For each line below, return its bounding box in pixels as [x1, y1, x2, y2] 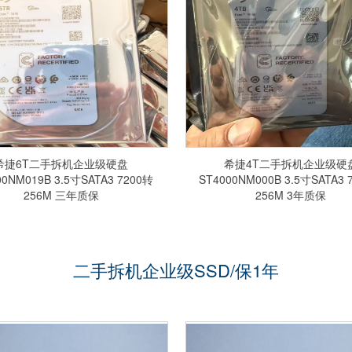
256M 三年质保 [23, 187, 99, 203]
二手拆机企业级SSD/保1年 [73, 258, 279, 282]
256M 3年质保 [255, 187, 327, 203]
